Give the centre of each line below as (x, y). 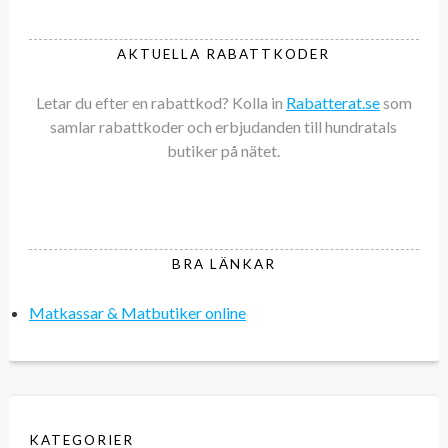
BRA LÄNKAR (223, 264)
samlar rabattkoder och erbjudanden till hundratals (224, 126)
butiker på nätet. (224, 150)
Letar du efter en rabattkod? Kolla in (160, 102)
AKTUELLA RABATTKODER (224, 54)
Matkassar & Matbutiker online (137, 312)
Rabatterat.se (332, 102)
